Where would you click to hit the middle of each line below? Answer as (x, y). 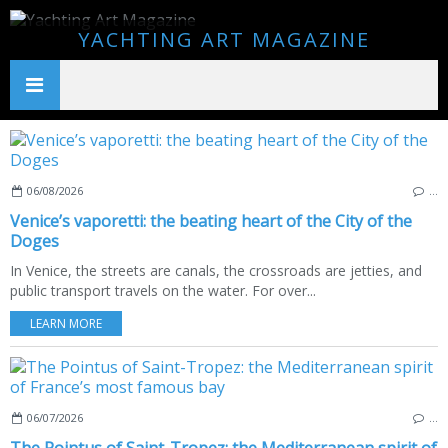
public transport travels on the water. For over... (163, 290)
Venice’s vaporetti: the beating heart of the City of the (211, 221)
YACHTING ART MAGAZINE (224, 39)
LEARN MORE (66, 323)
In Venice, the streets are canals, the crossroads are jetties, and (216, 270)
